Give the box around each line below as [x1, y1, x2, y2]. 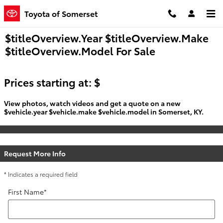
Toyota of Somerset [24, 7, 98, 19]
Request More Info [4, 148, 66, 158]
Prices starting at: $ [4, 75, 100, 89]
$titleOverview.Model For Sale [5, 43, 155, 58]
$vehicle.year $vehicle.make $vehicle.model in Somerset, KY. [4, 107, 204, 116]
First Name [8, 186, 44, 197]
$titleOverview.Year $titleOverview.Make [5, 30, 209, 45]
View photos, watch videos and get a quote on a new [4, 98, 181, 108]
